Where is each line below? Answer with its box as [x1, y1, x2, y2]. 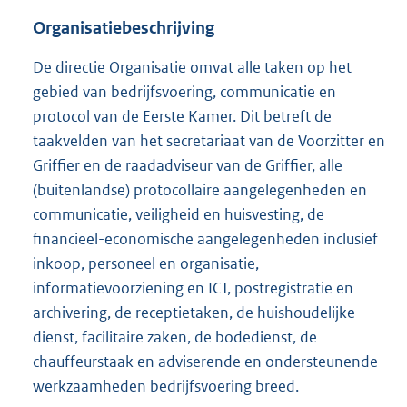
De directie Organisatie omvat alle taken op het [33, 57, 352, 78]
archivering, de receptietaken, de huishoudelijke [33, 303, 355, 323]
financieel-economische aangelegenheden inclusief [33, 229, 378, 250]
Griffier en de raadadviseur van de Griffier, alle [33, 155, 342, 176]
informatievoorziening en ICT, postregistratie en [33, 278, 353, 299]
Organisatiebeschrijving [33, 17, 214, 39]
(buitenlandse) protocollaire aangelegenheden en [33, 180, 367, 201]
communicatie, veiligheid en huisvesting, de [33, 204, 324, 225]
